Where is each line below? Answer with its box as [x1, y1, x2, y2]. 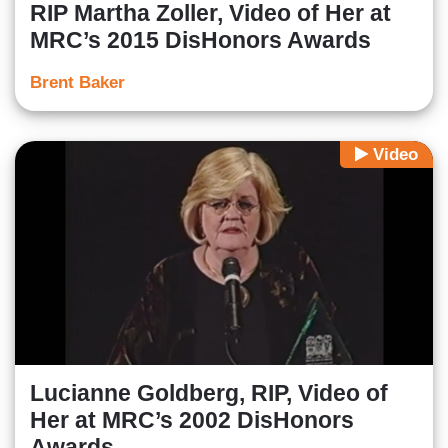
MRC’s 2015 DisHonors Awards [30, 27, 371, 54]
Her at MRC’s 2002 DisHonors [30, 406, 354, 433]
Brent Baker [30, 73, 125, 93]
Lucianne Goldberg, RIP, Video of [30, 379, 388, 406]
